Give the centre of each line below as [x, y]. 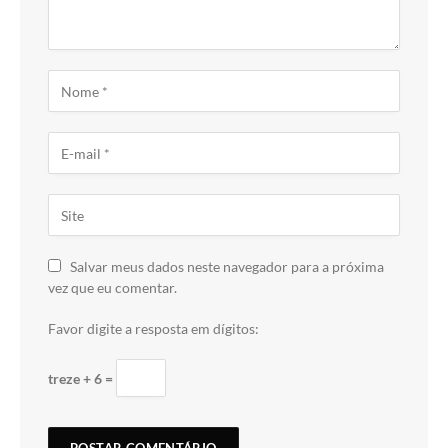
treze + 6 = [82, 378]
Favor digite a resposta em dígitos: [153, 329]
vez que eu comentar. [112, 288]
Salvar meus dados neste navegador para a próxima [227, 267]
